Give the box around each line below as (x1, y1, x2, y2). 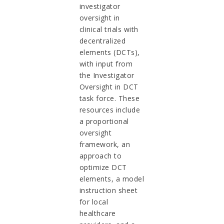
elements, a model (79, 173, 144, 183)
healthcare (79, 208, 116, 218)
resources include (79, 104, 140, 114)
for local (79, 196, 108, 206)
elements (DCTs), (79, 47, 140, 57)
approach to (79, 150, 122, 160)
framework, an (79, 139, 130, 149)
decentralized (79, 35, 126, 45)
